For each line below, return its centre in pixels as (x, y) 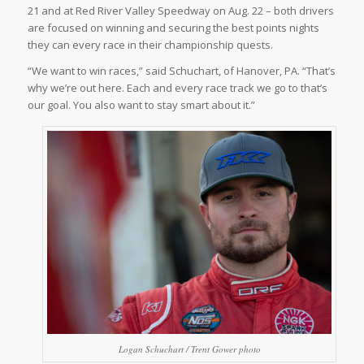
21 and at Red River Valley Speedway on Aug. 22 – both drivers (180, 10)
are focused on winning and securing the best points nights (173, 27)
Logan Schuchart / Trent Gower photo (189, 349)
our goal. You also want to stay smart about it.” (141, 104)
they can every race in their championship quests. (150, 44)
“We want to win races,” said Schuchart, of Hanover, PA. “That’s (181, 70)
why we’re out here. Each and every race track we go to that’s (177, 87)
